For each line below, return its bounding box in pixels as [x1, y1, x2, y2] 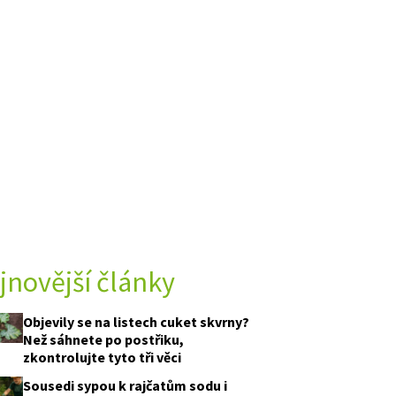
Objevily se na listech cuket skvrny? [22, 313, 249, 331]
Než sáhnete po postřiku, [22, 331, 184, 349]
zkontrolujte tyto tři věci [22, 348, 181, 367]
